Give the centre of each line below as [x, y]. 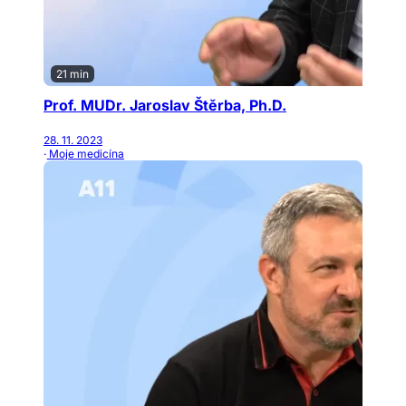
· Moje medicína [84, 153]
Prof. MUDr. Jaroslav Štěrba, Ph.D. [165, 105]
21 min [72, 73]
